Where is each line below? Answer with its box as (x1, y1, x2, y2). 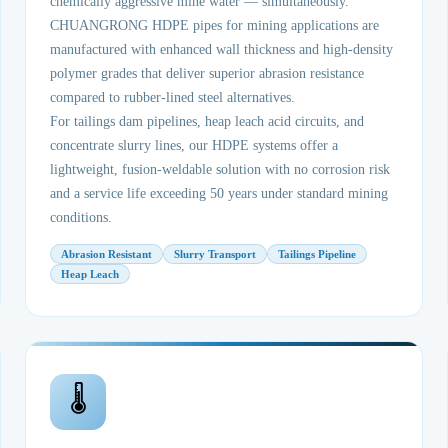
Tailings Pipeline (278, 248, 357, 260)
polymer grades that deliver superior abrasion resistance (50, 66, 365, 81)
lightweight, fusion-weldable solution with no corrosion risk (50, 162, 391, 177)
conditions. (50, 210, 113, 225)
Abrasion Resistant (61, 248, 153, 260)
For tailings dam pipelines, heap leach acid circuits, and (50, 114, 365, 129)
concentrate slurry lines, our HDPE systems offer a (50, 138, 339, 153)
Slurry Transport (174, 248, 257, 260)
